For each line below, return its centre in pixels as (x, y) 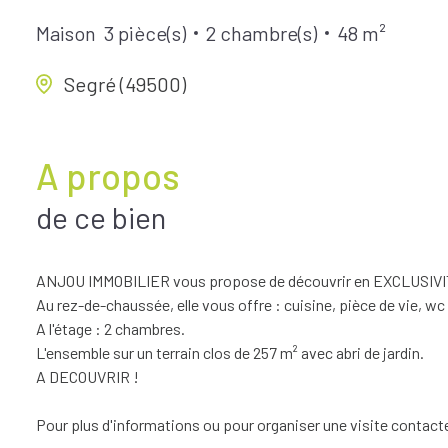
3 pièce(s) (145, 33)
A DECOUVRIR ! (87, 376)
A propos (108, 175)
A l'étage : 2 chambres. (110, 328)
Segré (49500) (125, 83)
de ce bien (101, 216)
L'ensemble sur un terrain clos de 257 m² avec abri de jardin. (230, 352)
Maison (66, 33)
